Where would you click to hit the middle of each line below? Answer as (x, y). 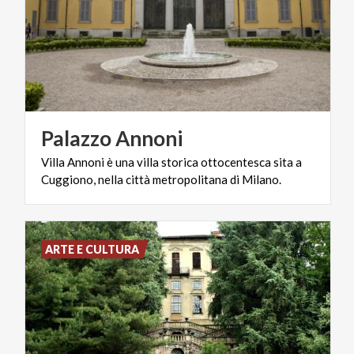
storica (180, 162)
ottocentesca (236, 162)
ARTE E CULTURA (92, 249)
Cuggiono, (68, 179)
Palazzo (76, 138)
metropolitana (190, 179)
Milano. (262, 179)
